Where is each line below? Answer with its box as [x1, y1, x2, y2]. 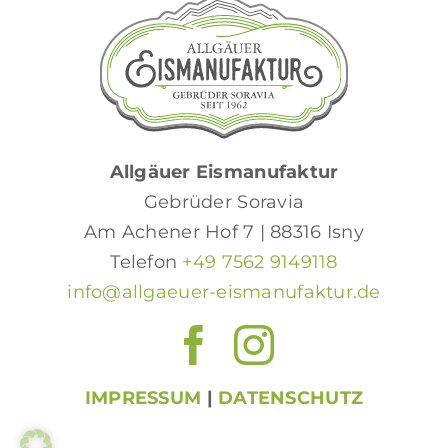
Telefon [110, 251, 183, 273]
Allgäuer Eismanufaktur [109, 161, 339, 183]
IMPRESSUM [84, 387, 202, 409]
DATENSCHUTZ [218, 387, 364, 409]
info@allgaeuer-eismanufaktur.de [67, 281, 381, 303]
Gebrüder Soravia [143, 191, 305, 213]
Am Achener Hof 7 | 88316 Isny [84, 221, 364, 243]
